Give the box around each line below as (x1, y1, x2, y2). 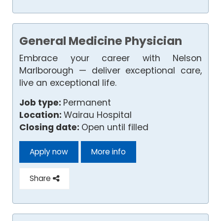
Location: (19, 109, 64, 121)
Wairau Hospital (64, 109, 132, 121)
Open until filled (81, 121, 148, 133)
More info (91, 146, 126, 157)
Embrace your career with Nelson (19, 52, 202, 64)
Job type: (19, 96, 63, 109)
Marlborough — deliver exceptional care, (19, 64, 202, 76)
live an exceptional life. (19, 76, 116, 89)
